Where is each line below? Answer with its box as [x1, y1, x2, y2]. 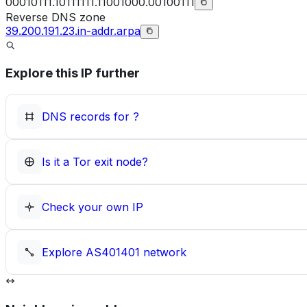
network [140, 245, 186, 259]
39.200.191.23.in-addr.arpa [5, 23, 140, 38]
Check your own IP [42, 200, 143, 214]
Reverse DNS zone [5, 10, 106, 24]
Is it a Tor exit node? [42, 155, 148, 169]
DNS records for [42, 110, 133, 123]
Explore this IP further [5, 65, 140, 82]
